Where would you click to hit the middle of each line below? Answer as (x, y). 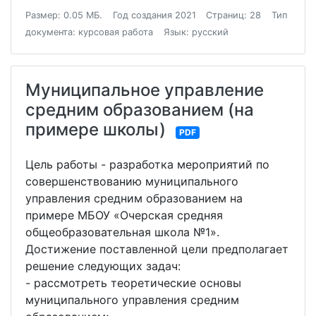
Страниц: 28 (234, 16)
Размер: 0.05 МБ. (64, 16)
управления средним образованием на (134, 199)
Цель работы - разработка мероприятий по (147, 165)
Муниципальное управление (145, 90)
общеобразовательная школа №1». (122, 232)
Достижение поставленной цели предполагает (157, 249)
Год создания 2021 (154, 16)
